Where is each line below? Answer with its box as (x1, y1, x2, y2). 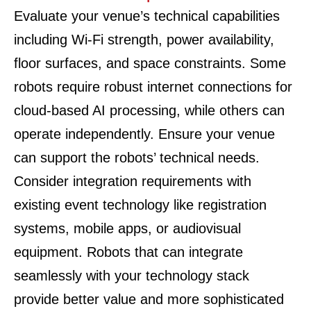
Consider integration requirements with (14, 174, 251, 189)
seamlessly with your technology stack (14, 268, 249, 283)
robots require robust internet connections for (14, 79, 292, 94)
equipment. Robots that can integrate (14, 244, 243, 260)
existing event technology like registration (14, 197, 267, 212)
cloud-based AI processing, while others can (14, 103, 285, 118)
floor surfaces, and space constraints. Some (14, 56, 286, 71)
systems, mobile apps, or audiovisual (14, 221, 241, 236)
